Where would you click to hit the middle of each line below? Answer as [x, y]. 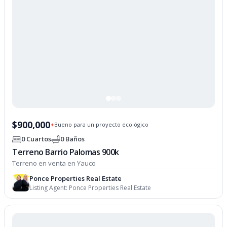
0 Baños [73, 139]
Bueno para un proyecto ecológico [102, 125]
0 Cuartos [36, 139]
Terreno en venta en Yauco [54, 163]
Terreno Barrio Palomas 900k [66, 152]
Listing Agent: [49, 187]
